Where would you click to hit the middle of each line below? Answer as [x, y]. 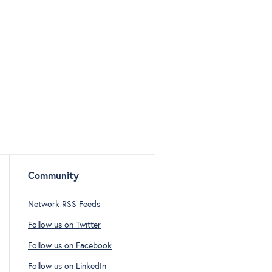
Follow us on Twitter [64, 225]
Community [53, 176]
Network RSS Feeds [64, 204]
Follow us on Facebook [70, 246]
